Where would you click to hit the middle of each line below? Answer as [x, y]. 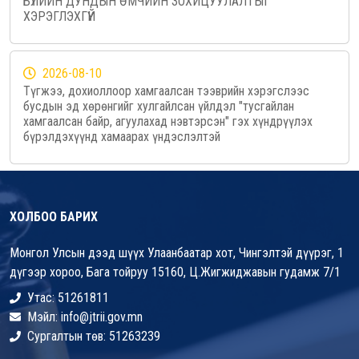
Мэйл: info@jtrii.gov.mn [85, 317]
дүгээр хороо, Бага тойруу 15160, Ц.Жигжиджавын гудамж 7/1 [175, 272]
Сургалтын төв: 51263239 [94, 337]
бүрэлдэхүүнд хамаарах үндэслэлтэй [122, 137]
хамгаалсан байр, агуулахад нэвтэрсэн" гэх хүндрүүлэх [168, 122]
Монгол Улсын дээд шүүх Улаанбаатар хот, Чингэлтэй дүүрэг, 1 [177, 253]
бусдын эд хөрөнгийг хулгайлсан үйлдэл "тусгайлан [159, 107]
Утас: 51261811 [68, 298]
